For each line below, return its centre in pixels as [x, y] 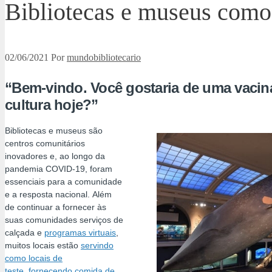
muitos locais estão [43, 246]
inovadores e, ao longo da [55, 156]
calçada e [25, 233]
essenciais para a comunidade [63, 182]
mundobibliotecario [104, 58]
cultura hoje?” [52, 105]
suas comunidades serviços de [64, 220]
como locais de [34, 258]
